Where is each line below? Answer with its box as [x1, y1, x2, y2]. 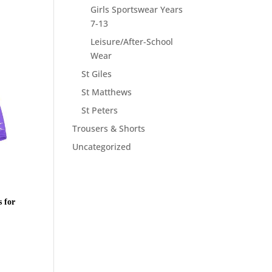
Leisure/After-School [90, 36, 174, 47]
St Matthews [81, 86, 132, 98]
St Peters [81, 104, 118, 116]
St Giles [81, 68, 112, 80]
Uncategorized [72, 141, 132, 152]
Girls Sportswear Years [90, 4, 183, 15]
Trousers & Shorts [72, 123, 146, 134]
